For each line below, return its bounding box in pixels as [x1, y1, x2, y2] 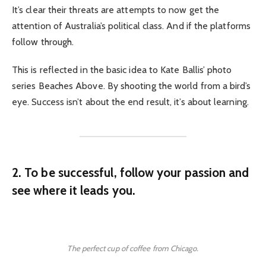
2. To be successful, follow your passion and [12, 165, 249, 180]
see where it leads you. [12, 183, 135, 198]
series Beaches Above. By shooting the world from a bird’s [12, 80, 251, 91]
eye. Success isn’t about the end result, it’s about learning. [12, 96, 249, 107]
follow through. [12, 36, 74, 48]
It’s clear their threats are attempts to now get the [12, 4, 220, 16]
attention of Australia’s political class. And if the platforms [12, 20, 251, 32]
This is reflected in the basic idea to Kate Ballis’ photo [12, 64, 232, 75]
